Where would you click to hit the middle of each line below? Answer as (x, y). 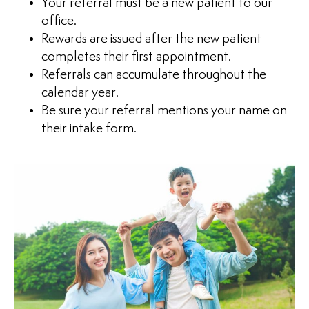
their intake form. (89, 129)
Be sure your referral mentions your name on (164, 111)
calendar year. (80, 93)
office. (59, 21)
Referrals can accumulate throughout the (154, 75)
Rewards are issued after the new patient (151, 39)
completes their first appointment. (136, 57)
